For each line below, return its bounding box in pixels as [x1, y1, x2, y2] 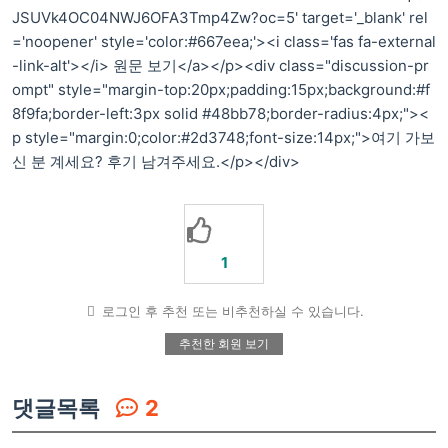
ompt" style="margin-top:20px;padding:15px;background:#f [12, 80, 430, 99]
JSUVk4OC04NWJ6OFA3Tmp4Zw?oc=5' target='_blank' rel [12, 8, 428, 27]
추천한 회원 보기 [179, 335, 269, 351]
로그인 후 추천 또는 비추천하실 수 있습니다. [98, 303, 365, 319]
